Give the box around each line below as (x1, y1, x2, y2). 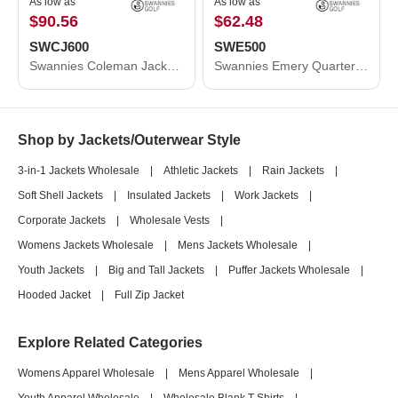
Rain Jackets (262, 164, 324, 177)
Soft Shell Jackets (18, 189, 103, 202)
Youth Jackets (18, 264, 84, 276)
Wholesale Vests (130, 214, 210, 227)
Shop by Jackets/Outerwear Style (18, 132, 241, 147)
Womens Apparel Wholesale (18, 367, 155, 379)
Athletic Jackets (163, 164, 238, 177)
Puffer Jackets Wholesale (228, 264, 350, 276)
